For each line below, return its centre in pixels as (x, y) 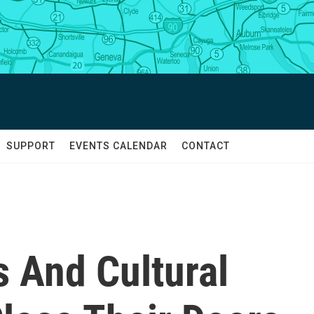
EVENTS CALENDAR (118, 146)
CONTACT (206, 146)
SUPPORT (31, 146)
